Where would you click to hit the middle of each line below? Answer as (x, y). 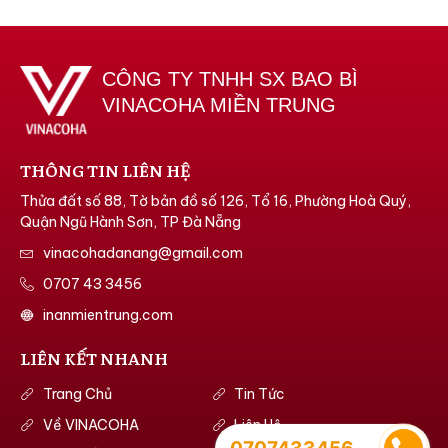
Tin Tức (259, 393)
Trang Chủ (77, 393)
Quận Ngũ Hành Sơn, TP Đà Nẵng (130, 221)
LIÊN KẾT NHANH (94, 357)
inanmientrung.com (107, 314)
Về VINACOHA (90, 424)
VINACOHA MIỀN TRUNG (218, 105)
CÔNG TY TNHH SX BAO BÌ (229, 79)
